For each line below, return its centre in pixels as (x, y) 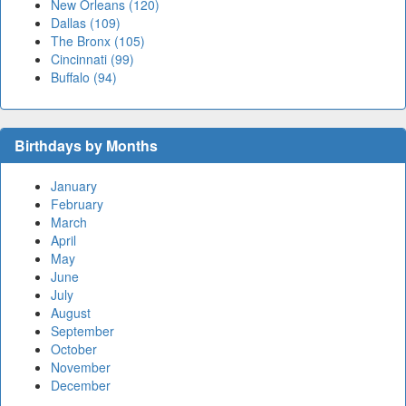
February (77, 204)
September (82, 331)
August (71, 313)
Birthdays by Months (86, 146)
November (81, 367)
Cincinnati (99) (92, 59)
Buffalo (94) (84, 77)
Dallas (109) (86, 23)
